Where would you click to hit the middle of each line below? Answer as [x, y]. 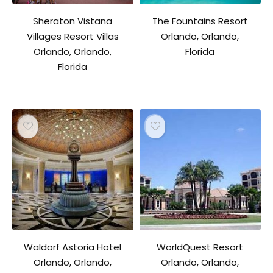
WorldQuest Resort [200, 247]
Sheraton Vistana [73, 21]
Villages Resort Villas [73, 37]
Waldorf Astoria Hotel [73, 247]
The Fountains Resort [200, 21]
